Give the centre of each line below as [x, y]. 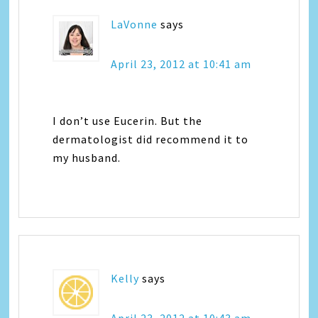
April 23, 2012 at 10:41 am [181, 64]
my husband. [87, 158]
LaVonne [135, 24]
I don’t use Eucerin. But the [128, 121]
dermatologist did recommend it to [151, 139]
